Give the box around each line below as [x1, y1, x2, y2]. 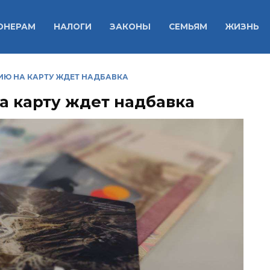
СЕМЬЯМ [168, 22, 207, 32]
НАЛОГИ [53, 22, 92, 32]
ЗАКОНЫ [109, 22, 151, 32]
